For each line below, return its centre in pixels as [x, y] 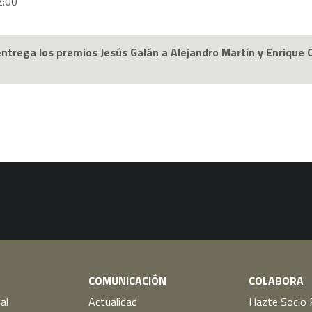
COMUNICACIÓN [127, 280]
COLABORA [276, 280]
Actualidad [112, 301]
